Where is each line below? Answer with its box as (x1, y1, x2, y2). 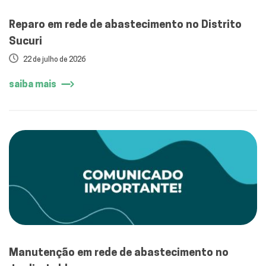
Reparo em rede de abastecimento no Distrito (9, 18, 242, 31)
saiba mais (9, 78, 56, 90)
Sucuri (9, 34, 42, 47)
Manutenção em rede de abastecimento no (9, 246, 229, 259)
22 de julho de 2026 (23, 55, 85, 64)
